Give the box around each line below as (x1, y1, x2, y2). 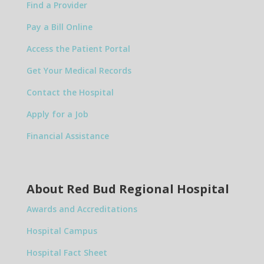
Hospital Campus (26, 225, 97, 236)
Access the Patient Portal (26, 43, 130, 54)
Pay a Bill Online (26, 21, 93, 32)
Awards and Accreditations (26, 203, 137, 214)
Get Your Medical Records (26, 65, 131, 76)
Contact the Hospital (26, 87, 114, 98)
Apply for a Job (26, 108, 88, 120)
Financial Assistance (26, 130, 109, 141)
